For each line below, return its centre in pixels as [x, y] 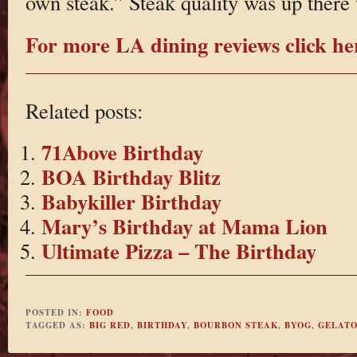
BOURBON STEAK [235, 325]
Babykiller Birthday [131, 202]
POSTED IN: [55, 312]
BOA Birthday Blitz [131, 177]
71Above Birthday [122, 152]
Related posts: [84, 110]
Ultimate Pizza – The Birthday [178, 251]
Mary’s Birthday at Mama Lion [184, 226]
